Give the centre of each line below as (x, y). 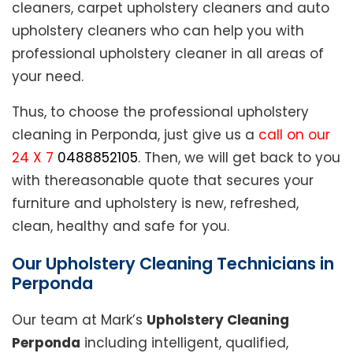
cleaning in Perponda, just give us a (135, 135)
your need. (48, 77)
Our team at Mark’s (79, 320)
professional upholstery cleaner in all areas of (168, 54)
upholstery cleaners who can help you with (158, 31)
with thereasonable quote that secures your (163, 181)
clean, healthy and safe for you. (121, 227)
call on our (294, 135)
